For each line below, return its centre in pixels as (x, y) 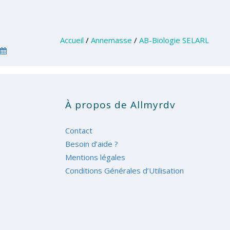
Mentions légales (95, 157)
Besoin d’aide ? (92, 144)
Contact (79, 130)
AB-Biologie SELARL (174, 40)
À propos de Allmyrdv (120, 105)
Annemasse (111, 40)
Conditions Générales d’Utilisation (124, 170)
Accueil (72, 40)
